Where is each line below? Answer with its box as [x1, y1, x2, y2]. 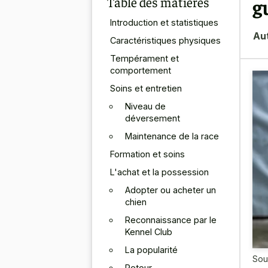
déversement [125, 112, 180, 123]
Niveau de [125, 100, 166, 111]
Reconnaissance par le [125, 214, 217, 225]
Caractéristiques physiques [110, 35, 221, 45]
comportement [110, 65, 171, 75]
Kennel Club [125, 226, 172, 237]
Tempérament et [110, 53, 179, 63]
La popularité [125, 244, 178, 255]
